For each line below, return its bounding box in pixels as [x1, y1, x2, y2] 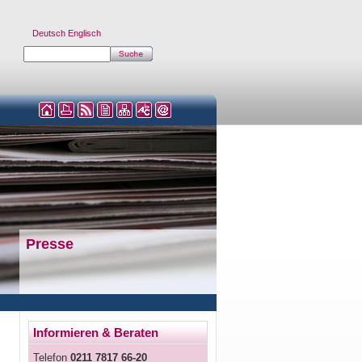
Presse [26, 236, 74, 252]
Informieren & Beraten [33, 326, 158, 339]
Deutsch [32, 28, 65, 38]
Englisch [68, 28, 101, 38]
